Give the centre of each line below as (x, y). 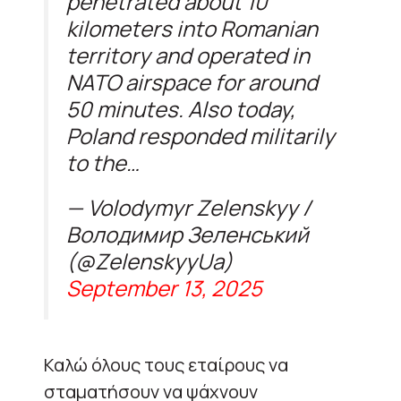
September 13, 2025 (164, 287)
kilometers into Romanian (192, 28)
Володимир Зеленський (188, 234)
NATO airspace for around (192, 81)
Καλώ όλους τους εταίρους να (166, 364)
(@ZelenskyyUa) (149, 260)
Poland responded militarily (200, 135)
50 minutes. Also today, (181, 108)
